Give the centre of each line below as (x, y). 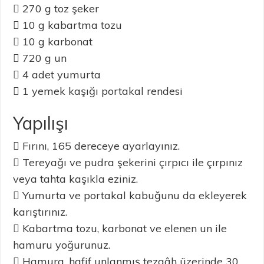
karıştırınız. (40, 212)
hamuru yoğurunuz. (62, 245)
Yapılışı (41, 123)
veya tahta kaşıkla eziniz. (76, 179)
